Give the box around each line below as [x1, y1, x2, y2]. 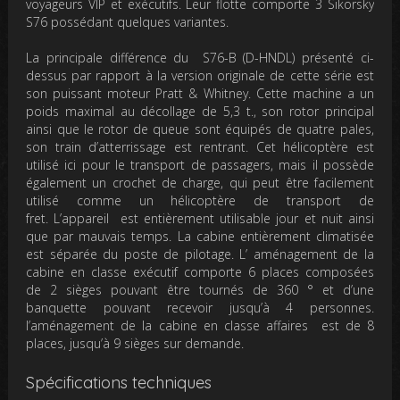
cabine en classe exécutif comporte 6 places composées [26, 262, 374, 280]
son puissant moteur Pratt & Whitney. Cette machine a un [26, 84, 374, 102]
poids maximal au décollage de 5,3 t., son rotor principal [26, 102, 374, 120]
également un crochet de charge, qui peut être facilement [26, 173, 374, 191]
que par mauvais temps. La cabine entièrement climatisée [26, 227, 374, 245]
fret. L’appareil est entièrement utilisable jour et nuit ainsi [26, 209, 374, 227]
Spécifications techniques [26, 371, 212, 393]
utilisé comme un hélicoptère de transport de [26, 191, 374, 209]
